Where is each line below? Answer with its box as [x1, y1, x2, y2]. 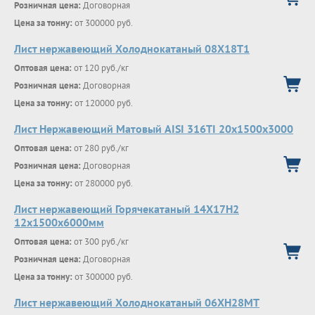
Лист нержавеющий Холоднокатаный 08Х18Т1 [14, 41, 250, 56]
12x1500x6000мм [14, 215, 104, 229]
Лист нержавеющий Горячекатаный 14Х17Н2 [14, 202, 239, 216]
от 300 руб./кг [72, 236, 129, 247]
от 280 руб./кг [72, 142, 129, 154]
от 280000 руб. [72, 177, 133, 189]
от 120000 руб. [72, 97, 133, 109]
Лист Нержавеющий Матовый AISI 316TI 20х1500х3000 [14, 122, 293, 136]
